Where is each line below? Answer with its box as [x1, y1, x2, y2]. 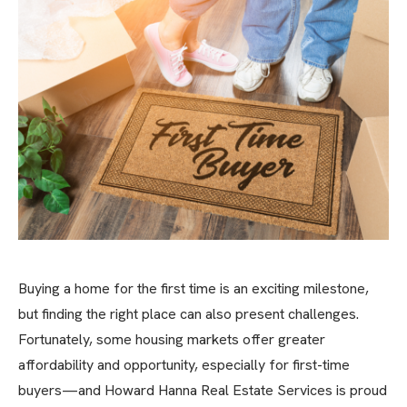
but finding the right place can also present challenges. [18, 304, 359, 324]
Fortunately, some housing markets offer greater [18, 330, 325, 350]
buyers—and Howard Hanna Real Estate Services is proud [18, 381, 387, 401]
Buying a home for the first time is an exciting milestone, [18, 279, 369, 299]
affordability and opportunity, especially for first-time [18, 355, 350, 375]
